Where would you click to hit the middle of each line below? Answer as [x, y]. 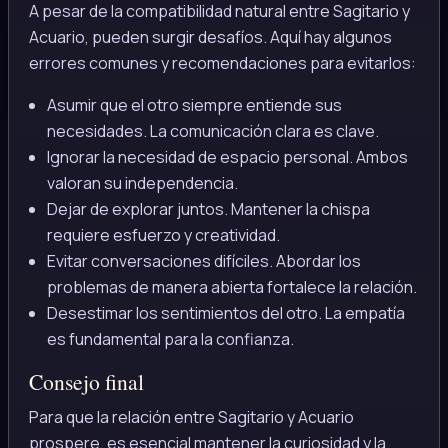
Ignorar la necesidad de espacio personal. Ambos [227, 157]
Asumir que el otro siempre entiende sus [194, 105]
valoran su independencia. [142, 183]
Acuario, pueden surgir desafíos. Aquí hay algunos [210, 37]
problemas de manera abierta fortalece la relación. [231, 287]
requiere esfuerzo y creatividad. [163, 235]
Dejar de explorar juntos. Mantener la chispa [208, 209]
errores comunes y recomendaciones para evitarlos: [222, 63]
